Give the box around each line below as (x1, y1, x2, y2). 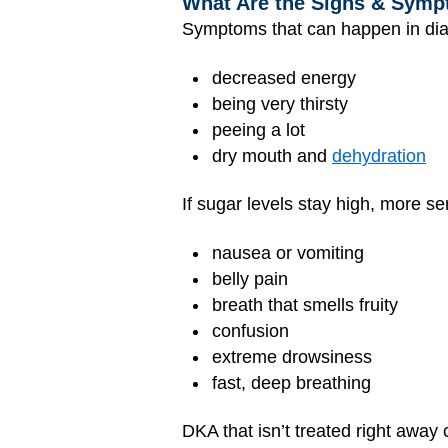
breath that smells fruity (212, 294, 398, 315)
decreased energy (212, 67, 356, 88)
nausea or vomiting (212, 242, 364, 263)
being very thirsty (212, 93, 348, 114)
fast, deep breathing (212, 372, 371, 393)
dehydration (332, 145, 426, 166)
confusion (212, 320, 289, 341)
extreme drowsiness (212, 346, 372, 367)
